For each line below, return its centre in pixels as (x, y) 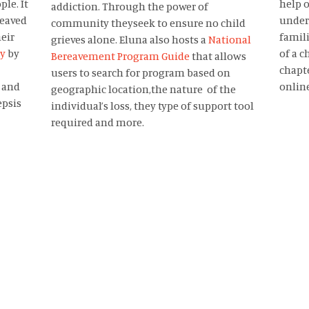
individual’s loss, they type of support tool (152, 106)
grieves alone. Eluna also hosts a (129, 40)
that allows (218, 56)
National (229, 40)
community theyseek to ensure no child (148, 23)
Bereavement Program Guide (120, 56)
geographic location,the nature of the (143, 89)
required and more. (97, 122)
